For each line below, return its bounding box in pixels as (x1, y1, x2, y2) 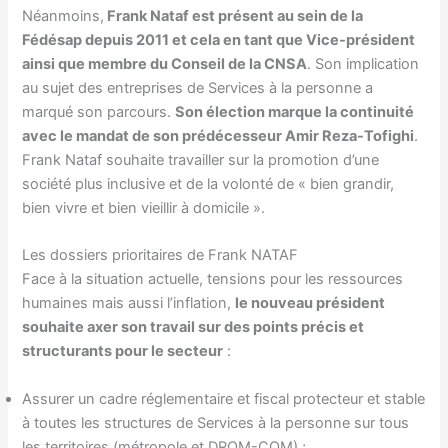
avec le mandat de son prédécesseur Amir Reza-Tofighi (22, 127, 415, 146)
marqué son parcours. (22, 103, 176, 122)
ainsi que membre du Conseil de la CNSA (22, 55, 308, 74)
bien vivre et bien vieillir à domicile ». (22, 199, 266, 218)
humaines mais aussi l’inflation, (22, 294, 236, 313)
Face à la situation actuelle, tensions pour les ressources (22, 270, 404, 289)
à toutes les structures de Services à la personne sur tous (22, 413, 410, 432)
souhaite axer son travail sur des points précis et (22, 318, 365, 337)
